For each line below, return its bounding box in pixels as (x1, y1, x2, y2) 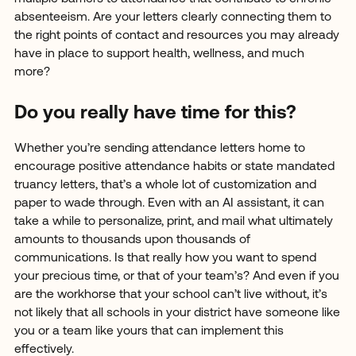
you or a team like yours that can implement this (14, 324, 284, 338)
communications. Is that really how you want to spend (14, 251, 316, 265)
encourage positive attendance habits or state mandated (14, 160, 335, 173)
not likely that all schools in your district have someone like (14, 306, 340, 319)
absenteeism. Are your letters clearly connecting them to (14, 11, 331, 25)
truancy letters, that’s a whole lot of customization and (14, 178, 316, 192)
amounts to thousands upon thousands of (14, 233, 250, 246)
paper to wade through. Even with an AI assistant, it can (14, 196, 324, 210)
